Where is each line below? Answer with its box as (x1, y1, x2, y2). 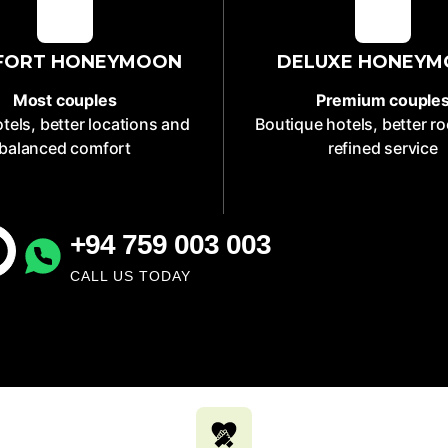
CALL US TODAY (70, 268, 191, 284)
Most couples (12, 90, 117, 110)
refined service (327, 138, 438, 158)
